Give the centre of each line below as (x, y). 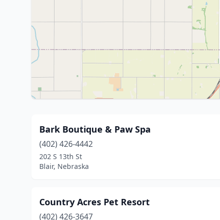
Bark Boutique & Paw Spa (95, 129)
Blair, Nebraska (64, 166)
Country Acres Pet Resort (95, 202)
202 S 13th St (61, 156)
